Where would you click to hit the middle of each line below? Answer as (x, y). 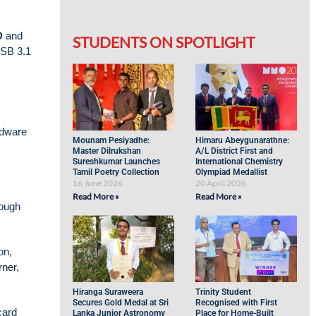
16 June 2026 (98, 183)
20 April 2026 (221, 183)
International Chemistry (239, 162)
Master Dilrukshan (107, 151)
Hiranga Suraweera (108, 292)
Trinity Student (224, 292)
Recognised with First (237, 303)
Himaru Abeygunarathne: (243, 140)
